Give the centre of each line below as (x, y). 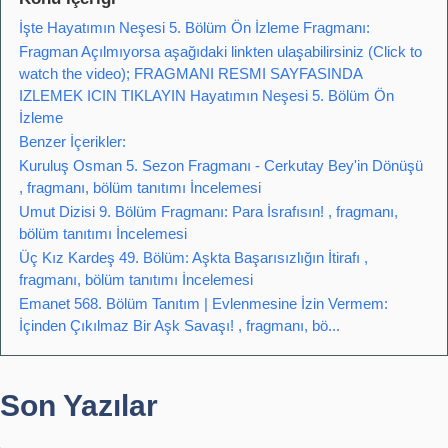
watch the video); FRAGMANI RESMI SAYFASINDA (190, 74)
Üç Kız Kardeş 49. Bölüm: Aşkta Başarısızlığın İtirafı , (193, 258)
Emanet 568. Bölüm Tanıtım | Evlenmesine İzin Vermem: (203, 304)
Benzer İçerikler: (72, 142)
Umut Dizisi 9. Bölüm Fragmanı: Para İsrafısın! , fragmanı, (208, 212)
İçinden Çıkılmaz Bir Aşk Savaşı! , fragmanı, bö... (179, 326)
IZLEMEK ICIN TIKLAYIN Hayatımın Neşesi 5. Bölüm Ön (206, 96)
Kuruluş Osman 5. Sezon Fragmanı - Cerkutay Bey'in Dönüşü (221, 166)
